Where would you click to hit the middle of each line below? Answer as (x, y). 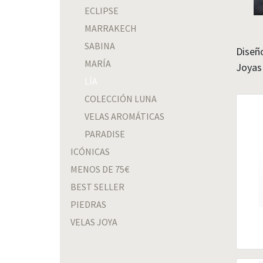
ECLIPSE (102, 10)
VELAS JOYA (94, 222)
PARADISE (105, 134)
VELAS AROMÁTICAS (124, 116)
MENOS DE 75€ (100, 169)
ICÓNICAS (90, 151)
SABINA (100, 45)
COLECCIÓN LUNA (121, 98)
